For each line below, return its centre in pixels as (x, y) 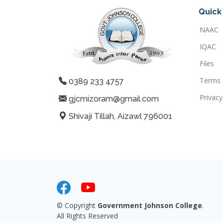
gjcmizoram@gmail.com (113, 99)
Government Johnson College (150, 205)
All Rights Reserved (87, 216)
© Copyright (77, 205)
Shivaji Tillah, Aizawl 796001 (119, 116)
